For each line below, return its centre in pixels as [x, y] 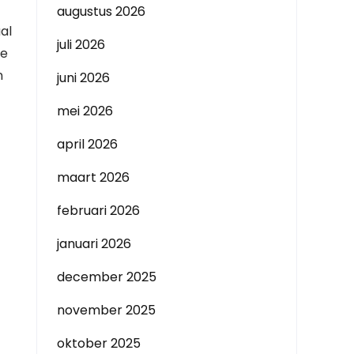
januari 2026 [94, 244]
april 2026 [87, 144]
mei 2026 [85, 111]
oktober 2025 [99, 343]
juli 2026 [81, 45]
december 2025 [107, 277]
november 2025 [106, 310]
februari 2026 [98, 211]
